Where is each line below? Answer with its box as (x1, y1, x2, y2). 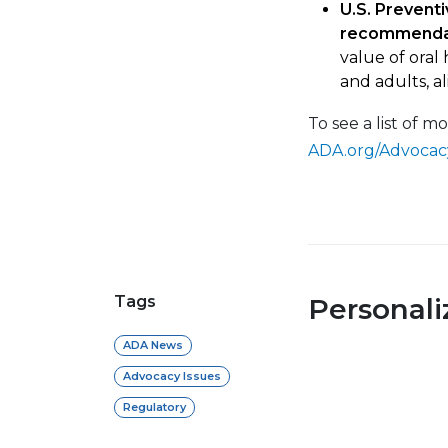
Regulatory (123, 399, 186, 414)
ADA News (123, 337, 183, 352)
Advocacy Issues (123, 368, 221, 383)
